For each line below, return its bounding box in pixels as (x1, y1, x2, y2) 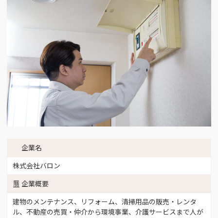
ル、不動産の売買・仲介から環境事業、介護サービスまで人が (12, 206, 203, 217)
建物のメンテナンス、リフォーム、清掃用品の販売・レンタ (12, 196, 197, 206)
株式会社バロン (12, 160, 60, 170)
